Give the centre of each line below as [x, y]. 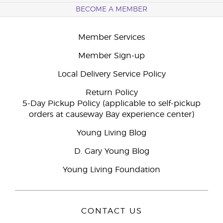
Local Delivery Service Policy [111, 74]
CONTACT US [111, 211]
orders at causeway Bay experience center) [111, 114]
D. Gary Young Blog [111, 151]
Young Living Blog [111, 133]
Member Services [111, 37]
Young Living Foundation [111, 170]
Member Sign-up [111, 56]
